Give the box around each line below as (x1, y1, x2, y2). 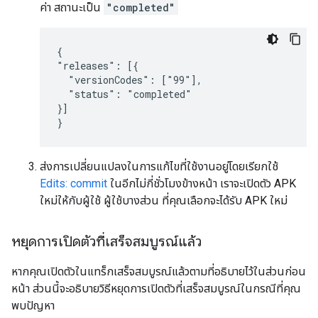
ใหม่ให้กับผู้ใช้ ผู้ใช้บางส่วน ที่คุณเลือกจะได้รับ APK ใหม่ (40, 194, 287, 207)
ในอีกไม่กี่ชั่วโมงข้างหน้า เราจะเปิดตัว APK (107, 177, 296, 190)
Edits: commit (40, 177, 107, 190)
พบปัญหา (11, 299, 55, 312)
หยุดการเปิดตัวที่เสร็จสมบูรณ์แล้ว (11, 233, 202, 251)
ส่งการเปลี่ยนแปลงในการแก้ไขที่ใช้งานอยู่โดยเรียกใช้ (40, 160, 278, 173)
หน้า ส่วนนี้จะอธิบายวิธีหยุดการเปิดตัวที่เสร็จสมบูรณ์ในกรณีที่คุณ (11, 282, 301, 295)
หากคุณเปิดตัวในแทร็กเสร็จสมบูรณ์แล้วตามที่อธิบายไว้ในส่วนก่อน (11, 265, 306, 278)
